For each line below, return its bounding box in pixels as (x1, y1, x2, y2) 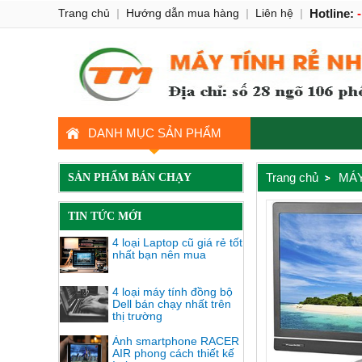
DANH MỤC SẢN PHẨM (87, 126, 221, 140)
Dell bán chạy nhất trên (112, 297, 231, 310)
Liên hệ (255, 6, 293, 19)
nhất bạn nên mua (112, 248, 206, 261)
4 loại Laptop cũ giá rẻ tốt (112, 236, 242, 249)
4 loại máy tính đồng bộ (112, 285, 233, 298)
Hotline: (309, 6, 357, 20)
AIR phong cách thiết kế (112, 347, 234, 360)
